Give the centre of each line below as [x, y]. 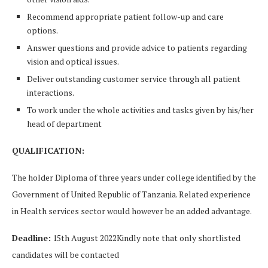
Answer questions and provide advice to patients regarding [137, 47]
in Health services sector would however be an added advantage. [132, 211]
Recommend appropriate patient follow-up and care [125, 16]
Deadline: [31, 237]
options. [42, 30]
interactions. [51, 92]
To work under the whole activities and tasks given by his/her [140, 109]
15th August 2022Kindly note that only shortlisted [146, 237]
